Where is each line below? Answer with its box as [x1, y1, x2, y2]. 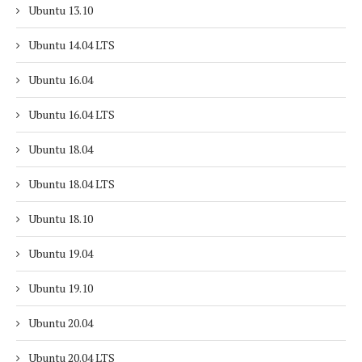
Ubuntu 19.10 [28, 280, 93, 296]
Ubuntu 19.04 [28, 246, 93, 261]
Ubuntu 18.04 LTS [28, 176, 115, 192]
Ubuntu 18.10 [28, 211, 93, 226]
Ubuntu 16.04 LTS [28, 107, 115, 122]
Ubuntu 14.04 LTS [28, 37, 115, 53]
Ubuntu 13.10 [28, 2, 93, 18]
